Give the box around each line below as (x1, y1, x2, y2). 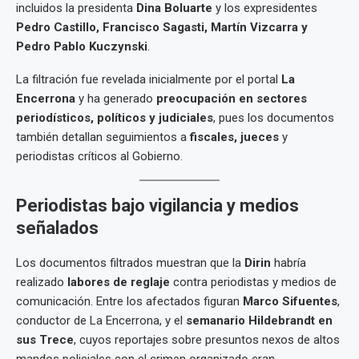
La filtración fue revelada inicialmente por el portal (16, 72, 281, 87)
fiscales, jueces (190, 130, 279, 145)
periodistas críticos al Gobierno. (16, 149, 183, 164)
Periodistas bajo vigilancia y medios (16, 196, 299, 216)
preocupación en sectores (156, 91, 307, 107)
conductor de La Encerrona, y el (16, 313, 186, 329)
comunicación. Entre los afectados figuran (16, 294, 243, 309)
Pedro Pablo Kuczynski (16, 39, 147, 54)
